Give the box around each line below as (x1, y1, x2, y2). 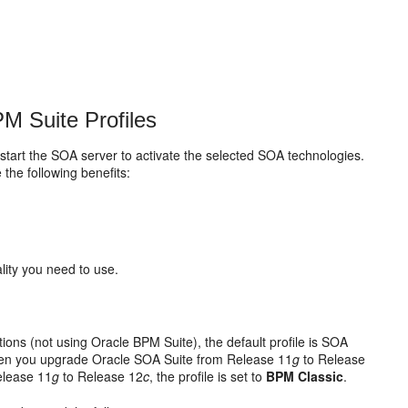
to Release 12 (59, 367, 144, 385)
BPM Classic (266, 367, 344, 385)
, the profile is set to (149, 367, 267, 385)
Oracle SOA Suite (92, 350, 194, 368)
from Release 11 (193, 350, 293, 368)
